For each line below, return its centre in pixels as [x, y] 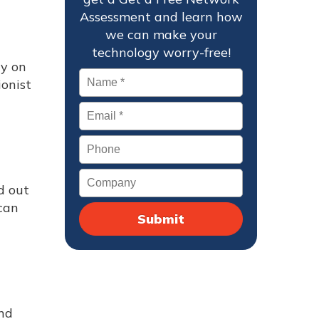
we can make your [161, 35]
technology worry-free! [161, 52]
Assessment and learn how [161, 17]
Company [108, 177]
